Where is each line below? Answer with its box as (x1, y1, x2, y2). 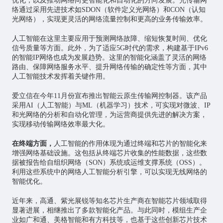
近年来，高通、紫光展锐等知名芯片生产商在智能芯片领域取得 (11, 197, 207, 205)
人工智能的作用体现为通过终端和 (53, 140, 158, 148)
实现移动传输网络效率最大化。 (11, 120, 110, 128)
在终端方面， (11, 140, 54, 148)
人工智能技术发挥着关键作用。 (11, 73, 110, 81)
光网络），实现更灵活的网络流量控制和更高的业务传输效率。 (11, 15, 207, 23)
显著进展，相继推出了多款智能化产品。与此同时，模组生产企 (11, 207, 207, 215)
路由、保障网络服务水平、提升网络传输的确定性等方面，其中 (11, 63, 207, 71)
